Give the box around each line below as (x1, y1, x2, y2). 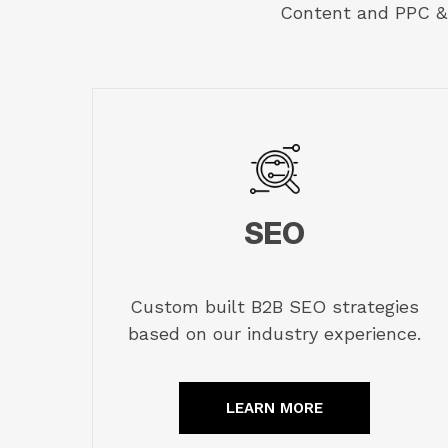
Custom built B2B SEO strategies (130, 295, 420, 317)
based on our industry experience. (128, 322, 422, 344)
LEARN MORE (226, 398, 324, 417)
